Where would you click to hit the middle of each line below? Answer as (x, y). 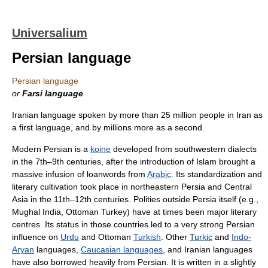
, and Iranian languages (208, 249)
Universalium (50, 33)
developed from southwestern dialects (184, 149)
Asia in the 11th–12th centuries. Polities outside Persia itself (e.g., (135, 199)
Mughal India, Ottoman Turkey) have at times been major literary (134, 212)
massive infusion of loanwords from (80, 174)
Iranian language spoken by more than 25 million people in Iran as (137, 115)
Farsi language (53, 93)
